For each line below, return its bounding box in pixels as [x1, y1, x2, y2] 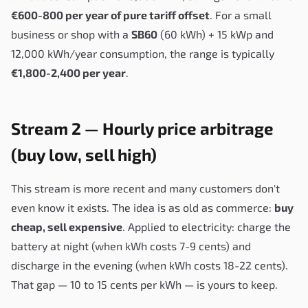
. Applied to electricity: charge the [122, 219, 291, 233]
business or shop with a [11, 27, 131, 41]
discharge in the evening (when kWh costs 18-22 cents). [11, 258, 288, 272]
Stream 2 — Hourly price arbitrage [11, 118, 274, 138]
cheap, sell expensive [11, 219, 122, 233]
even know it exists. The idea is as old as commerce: [11, 200, 274, 214]
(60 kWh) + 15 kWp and [157, 27, 274, 41]
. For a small [210, 8, 272, 21]
